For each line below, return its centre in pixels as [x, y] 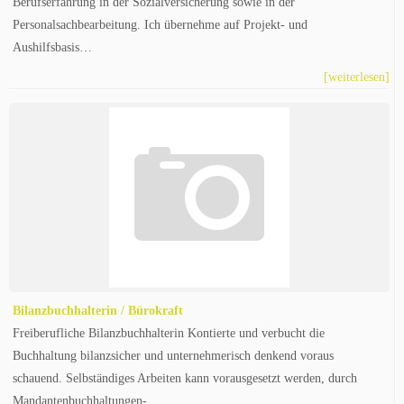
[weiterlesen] [357, 77]
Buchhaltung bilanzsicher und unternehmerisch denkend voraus [173, 355]
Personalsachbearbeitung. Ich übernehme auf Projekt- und [160, 24]
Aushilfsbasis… [52, 47]
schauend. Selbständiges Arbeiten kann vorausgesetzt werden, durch [185, 378]
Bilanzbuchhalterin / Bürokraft [98, 310]
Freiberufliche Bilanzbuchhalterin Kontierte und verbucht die [169, 333]
